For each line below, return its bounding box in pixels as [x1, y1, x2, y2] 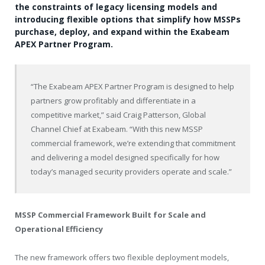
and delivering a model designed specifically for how [31, 151, 220, 163]
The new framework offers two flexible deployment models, [15, 252, 229, 263]
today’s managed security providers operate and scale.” [31, 166, 232, 177]
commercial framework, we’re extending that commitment [31, 137, 236, 148]
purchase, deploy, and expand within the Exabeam [15, 26, 230, 38]
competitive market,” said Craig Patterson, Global [31, 109, 206, 120]
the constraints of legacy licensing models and [15, 1, 217, 13]
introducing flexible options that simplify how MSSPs [15, 14, 241, 25]
